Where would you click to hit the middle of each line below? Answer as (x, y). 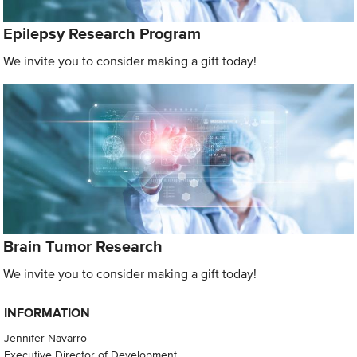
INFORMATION (47, 313)
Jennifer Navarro (45, 338)
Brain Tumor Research (83, 246)
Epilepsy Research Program (102, 34)
